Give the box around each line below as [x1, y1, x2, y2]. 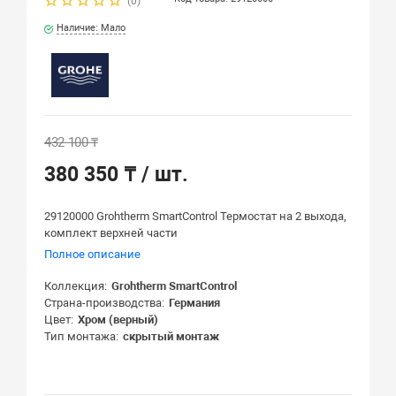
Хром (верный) [78, 313, 159, 327]
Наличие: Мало [57, 22, 126, 34]
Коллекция [44, 279, 105, 293]
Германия [169, 296, 221, 310]
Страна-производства [44, 296, 163, 310]
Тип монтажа [44, 330, 117, 344]
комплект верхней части [44, 226, 179, 240]
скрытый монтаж [123, 330, 220, 344]
